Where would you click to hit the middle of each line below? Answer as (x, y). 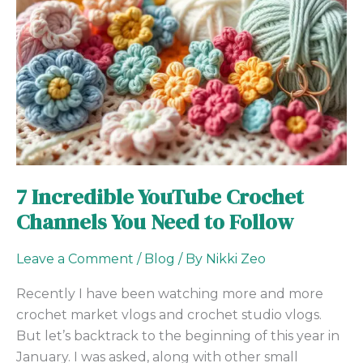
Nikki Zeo (236, 259)
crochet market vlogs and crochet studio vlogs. (169, 315)
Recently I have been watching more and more (170, 294)
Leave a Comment (75, 259)
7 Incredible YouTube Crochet (160, 197)
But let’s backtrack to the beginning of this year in (178, 336)
